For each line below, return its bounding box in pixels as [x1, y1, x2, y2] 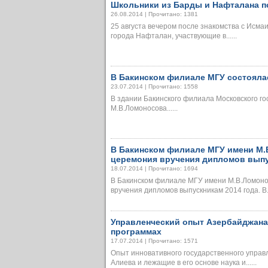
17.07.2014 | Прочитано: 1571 [111, 237, 198, 244]
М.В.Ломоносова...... [111, 104, 178, 112]
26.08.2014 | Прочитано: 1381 [111, 11, 198, 17]
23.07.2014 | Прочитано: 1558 [111, 83, 198, 90]
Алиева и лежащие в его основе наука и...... [111, 258, 257, 267]
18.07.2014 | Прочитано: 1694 [111, 165, 198, 172]
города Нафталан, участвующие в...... [111, 32, 237, 40]
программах [111, 227, 162, 236]
